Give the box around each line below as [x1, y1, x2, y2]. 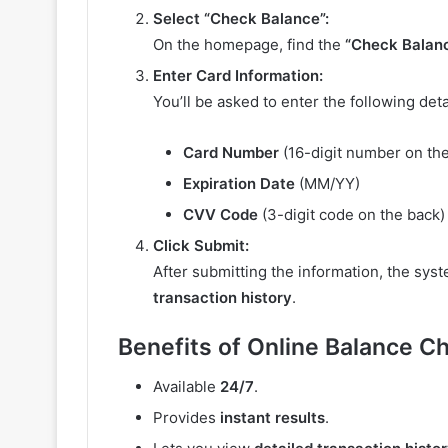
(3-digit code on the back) [258, 204, 445, 224]
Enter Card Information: [153, 65, 323, 85]
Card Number [183, 142, 279, 162]
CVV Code [183, 204, 258, 224]
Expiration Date [183, 173, 295, 193]
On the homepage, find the [153, 34, 345, 54]
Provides [153, 408, 220, 428]
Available [153, 377, 220, 397]
